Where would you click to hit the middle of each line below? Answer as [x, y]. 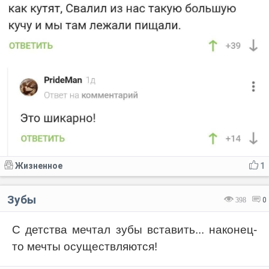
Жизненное [39, 166]
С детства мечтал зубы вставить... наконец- [134, 230]
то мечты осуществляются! [85, 247]
